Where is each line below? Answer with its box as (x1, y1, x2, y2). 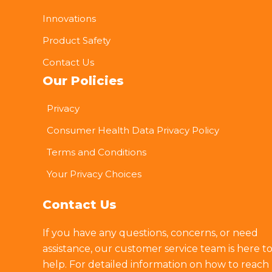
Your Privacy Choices (47, 168, 141, 180)
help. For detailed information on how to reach (42, 259, 269, 271)
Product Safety (42, 35, 110, 47)
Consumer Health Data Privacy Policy (47, 124, 219, 137)
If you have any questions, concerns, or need (42, 227, 258, 239)
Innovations (42, 13, 96, 25)
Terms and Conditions (47, 146, 146, 158)
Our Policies (42, 73, 124, 89)
